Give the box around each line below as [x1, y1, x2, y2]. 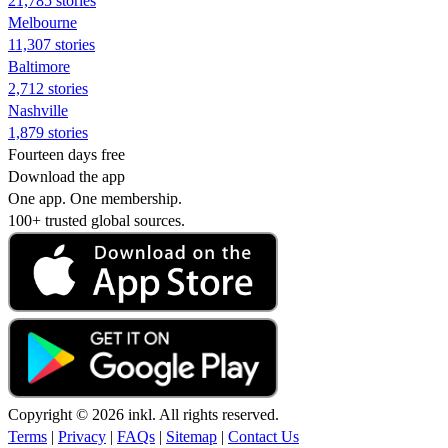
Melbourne [8, 13, 77, 31]
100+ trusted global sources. [8, 211, 185, 229]
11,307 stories [8, 35, 95, 53]
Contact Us [228, 427, 299, 445]
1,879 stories [8, 123, 88, 141]
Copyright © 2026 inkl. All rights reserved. [8, 405, 279, 423]
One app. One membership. [8, 189, 182, 207]
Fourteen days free [8, 145, 125, 163]
